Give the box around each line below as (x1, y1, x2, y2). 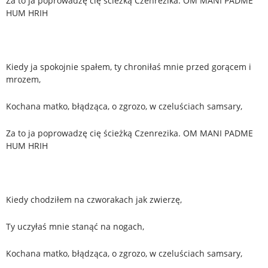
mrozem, (6, 73, 41, 85)
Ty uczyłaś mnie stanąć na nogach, (6, 220, 144, 232)
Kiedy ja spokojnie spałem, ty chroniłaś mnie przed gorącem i (6, 60, 251, 72)
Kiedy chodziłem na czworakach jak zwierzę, (6, 193, 182, 205)
